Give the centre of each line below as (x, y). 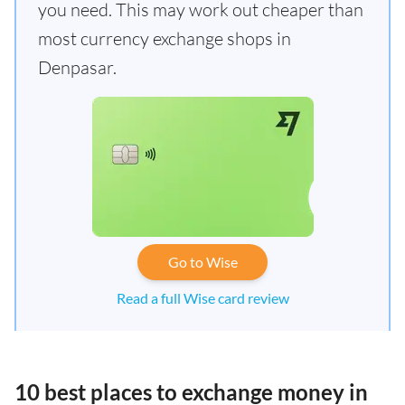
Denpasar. (77, 67)
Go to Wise (202, 262)
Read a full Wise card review (202, 298)
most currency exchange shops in (165, 38)
